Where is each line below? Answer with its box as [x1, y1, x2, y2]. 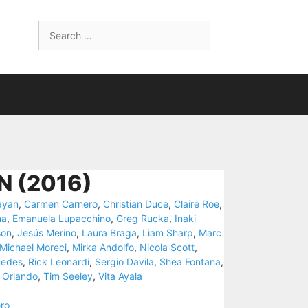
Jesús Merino [17, 227, 76, 239]
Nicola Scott [140, 241, 195, 253]
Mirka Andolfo [72, 241, 134, 253]
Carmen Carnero [24, 198, 98, 210]
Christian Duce [103, 198, 168, 210]
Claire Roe [174, 198, 219, 210]
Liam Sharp [142, 227, 193, 239]
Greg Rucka [116, 212, 169, 224]
